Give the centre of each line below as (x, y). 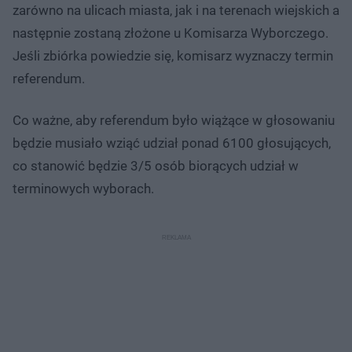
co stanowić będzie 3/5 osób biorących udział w (156, 165)
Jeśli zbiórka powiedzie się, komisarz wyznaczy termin (173, 55)
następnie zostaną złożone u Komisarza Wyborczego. (170, 33)
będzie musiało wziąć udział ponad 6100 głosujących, (172, 143)
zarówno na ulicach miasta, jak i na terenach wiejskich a (176, 10)
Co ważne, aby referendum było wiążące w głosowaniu (174, 120)
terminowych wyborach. (83, 188)
